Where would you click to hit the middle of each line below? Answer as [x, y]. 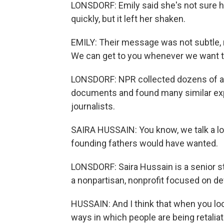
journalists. [93, 106]
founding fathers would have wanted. [144, 143]
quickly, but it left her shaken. [128, 19]
